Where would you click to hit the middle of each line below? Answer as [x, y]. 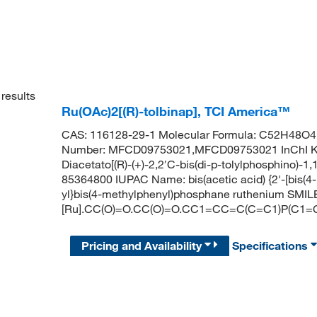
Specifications [272, 246]
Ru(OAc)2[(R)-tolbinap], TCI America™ [175, 111]
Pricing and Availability [143, 246]
